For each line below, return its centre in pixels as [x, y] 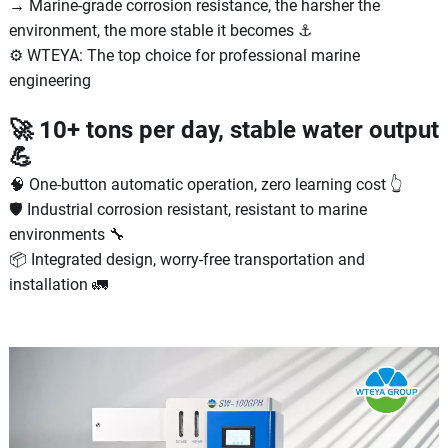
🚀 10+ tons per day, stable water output [223, 129]
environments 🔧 [66, 234]
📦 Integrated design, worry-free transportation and [186, 259]
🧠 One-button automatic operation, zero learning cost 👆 [205, 184]
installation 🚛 [58, 284]
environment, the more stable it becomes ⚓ [160, 30]
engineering [49, 80]
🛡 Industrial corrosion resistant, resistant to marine [187, 209]
